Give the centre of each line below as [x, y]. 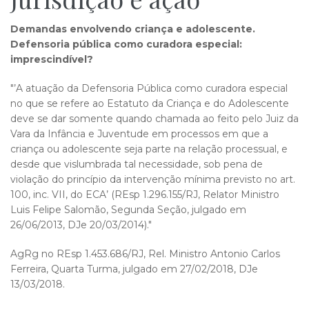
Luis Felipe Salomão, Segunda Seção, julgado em [128, 210]
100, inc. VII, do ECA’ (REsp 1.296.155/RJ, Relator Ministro [145, 195]
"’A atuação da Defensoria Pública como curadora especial [149, 88]
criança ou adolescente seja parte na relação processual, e [149, 149]
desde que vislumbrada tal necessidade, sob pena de [137, 164]
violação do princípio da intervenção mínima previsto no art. [153, 179]
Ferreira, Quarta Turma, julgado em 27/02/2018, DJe [134, 269]
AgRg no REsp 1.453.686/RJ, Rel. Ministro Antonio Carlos [145, 254]
